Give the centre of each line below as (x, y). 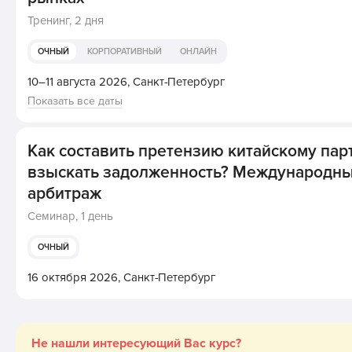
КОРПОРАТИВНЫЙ (125, 51)
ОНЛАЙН (199, 51)
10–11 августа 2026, (81, 82)
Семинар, (55, 216)
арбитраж (65, 194)
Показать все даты (75, 101)
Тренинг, (51, 20)
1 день (97, 216)
